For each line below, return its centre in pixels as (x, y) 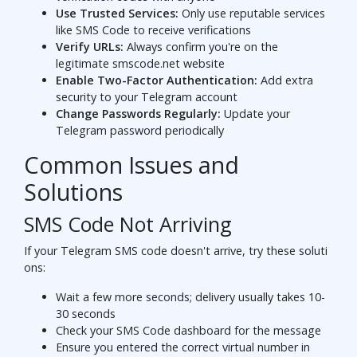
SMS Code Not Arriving (128, 224)
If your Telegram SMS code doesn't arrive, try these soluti (176, 251)
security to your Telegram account (147, 97)
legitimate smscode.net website (140, 64)
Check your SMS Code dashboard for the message (188, 331)
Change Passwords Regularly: (138, 114)
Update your (255, 114)
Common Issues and (131, 165)
